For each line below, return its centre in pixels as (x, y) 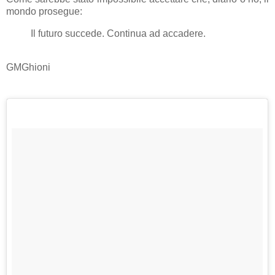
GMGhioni (28, 68)
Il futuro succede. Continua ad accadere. (118, 33)
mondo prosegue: (44, 11)
